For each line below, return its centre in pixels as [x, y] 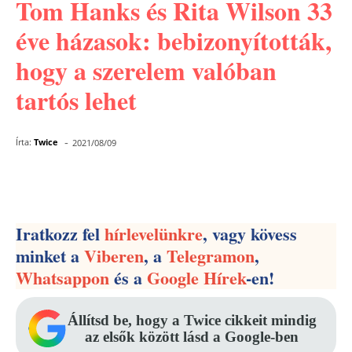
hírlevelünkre [154, 234]
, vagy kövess [250, 234]
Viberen [114, 256]
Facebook [79, 183]
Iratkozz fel [60, 234]
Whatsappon [62, 278]
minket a [50, 256]
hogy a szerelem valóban [146, 70]
